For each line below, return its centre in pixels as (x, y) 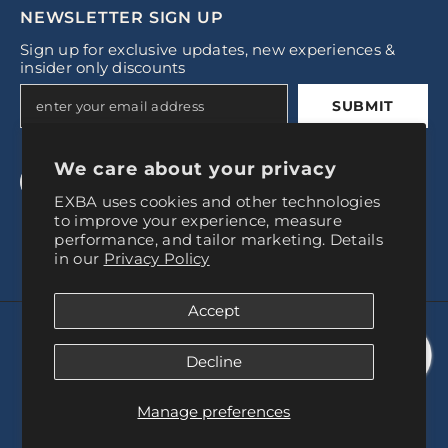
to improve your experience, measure (198, 220)
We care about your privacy (195, 169)
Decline (213, 361)
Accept (213, 310)
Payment (259, 389)
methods (258, 411)
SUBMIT (363, 106)
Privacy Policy (156, 258)
